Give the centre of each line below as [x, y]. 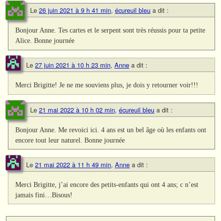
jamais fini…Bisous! [44, 195]
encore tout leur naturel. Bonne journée [70, 140]
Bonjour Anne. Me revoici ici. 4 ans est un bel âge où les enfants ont [111, 129]
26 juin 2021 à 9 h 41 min [75, 10]
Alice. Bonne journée [45, 41]
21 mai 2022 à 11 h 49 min [73, 164]
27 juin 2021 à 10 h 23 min [73, 65]
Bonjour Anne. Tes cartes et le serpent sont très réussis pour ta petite [110, 30]
